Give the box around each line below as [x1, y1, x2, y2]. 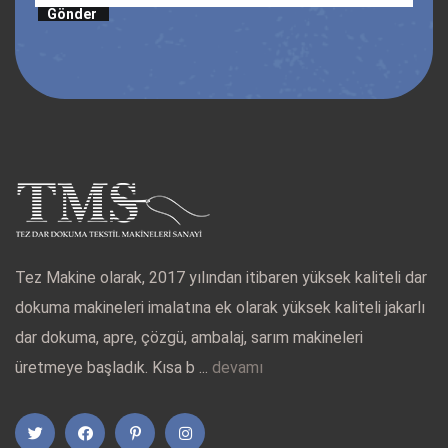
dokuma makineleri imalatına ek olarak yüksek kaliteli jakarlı [15, 298, 425, 317]
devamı [212, 358, 263, 377]
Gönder [47, 5, 97, 22]
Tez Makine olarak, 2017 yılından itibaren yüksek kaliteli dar [15, 268, 427, 287]
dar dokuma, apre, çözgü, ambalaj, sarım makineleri [15, 328, 363, 347]
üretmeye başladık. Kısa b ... [15, 358, 212, 377]
